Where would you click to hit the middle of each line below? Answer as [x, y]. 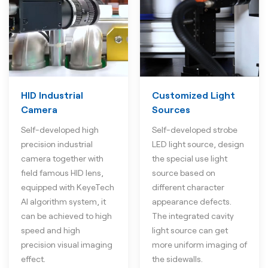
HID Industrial [52, 95]
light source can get [190, 231]
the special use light [190, 159]
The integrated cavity [193, 216]
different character [188, 188]
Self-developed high [60, 130]
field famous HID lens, [62, 173]
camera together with [62, 158]
